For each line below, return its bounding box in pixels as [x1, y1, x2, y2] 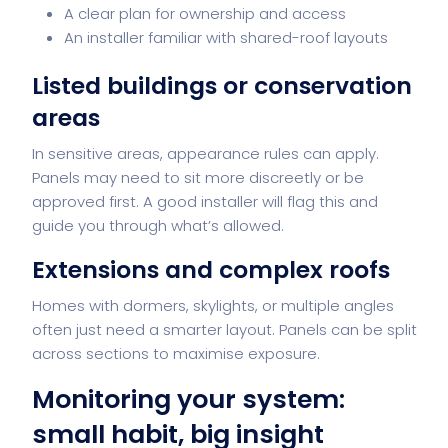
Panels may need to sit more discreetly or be [32, 166, 364, 188]
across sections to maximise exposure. [32, 342, 320, 364]
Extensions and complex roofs [32, 252, 390, 286]
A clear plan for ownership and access [64, 2, 346, 24]
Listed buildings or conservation [32, 68, 412, 102]
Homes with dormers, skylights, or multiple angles [32, 294, 394, 316]
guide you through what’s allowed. [32, 214, 284, 236]
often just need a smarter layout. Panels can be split [32, 318, 417, 340]
